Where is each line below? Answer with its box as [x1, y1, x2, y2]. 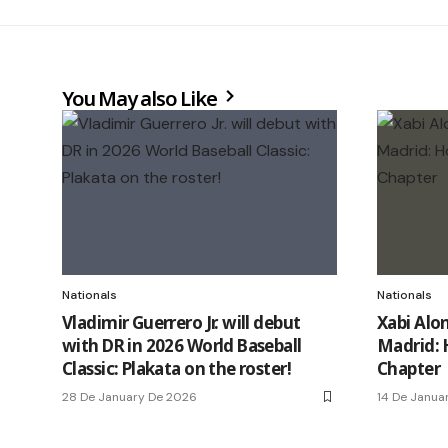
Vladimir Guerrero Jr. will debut [62, 310, 301, 334]
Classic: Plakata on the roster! [62, 356, 291, 380]
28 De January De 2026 [62, 388, 197, 405]
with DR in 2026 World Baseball [62, 333, 302, 357]
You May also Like [62, 84, 221, 112]
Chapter [377, 356, 440, 380]
